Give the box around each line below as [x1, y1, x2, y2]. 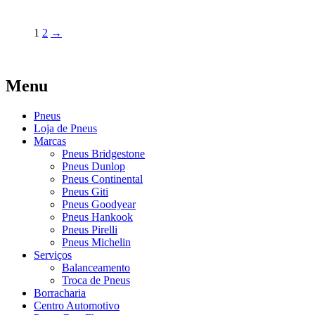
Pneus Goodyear [62, 198, 136, 211]
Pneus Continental [62, 173, 143, 186]
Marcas [34, 135, 66, 148]
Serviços [34, 249, 72, 262]
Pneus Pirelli [62, 224, 117, 236]
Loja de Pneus [34, 122, 97, 135]
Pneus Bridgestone [62, 148, 145, 160]
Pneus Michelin [62, 236, 131, 249]
